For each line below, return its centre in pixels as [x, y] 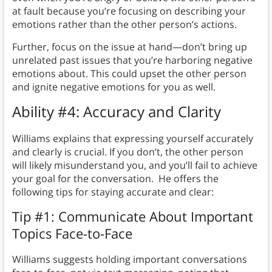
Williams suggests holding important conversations [129, 260]
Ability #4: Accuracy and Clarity [116, 112]
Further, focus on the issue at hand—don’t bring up [129, 47]
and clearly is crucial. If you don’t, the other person [127, 152]
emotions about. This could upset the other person [129, 74]
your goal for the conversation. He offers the [115, 179]
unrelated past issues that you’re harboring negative [132, 60]
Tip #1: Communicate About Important [132, 216]
